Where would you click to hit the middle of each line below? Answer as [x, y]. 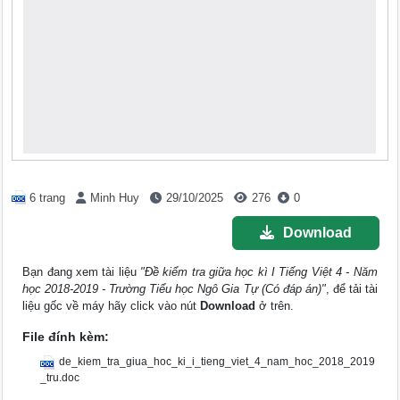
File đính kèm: [66, 337]
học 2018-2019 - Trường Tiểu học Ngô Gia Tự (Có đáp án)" [174, 289]
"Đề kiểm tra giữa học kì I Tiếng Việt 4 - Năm [258, 272]
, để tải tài [351, 289]
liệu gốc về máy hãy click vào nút [112, 306]
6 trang [48, 198]
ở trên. [275, 306]
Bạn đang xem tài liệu [81, 272]
